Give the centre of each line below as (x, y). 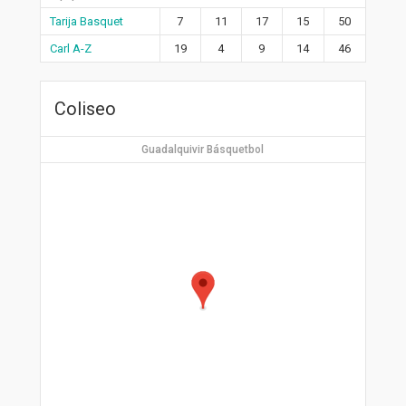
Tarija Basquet (86, 21)
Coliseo (85, 108)
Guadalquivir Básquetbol (203, 149)
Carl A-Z (70, 48)
